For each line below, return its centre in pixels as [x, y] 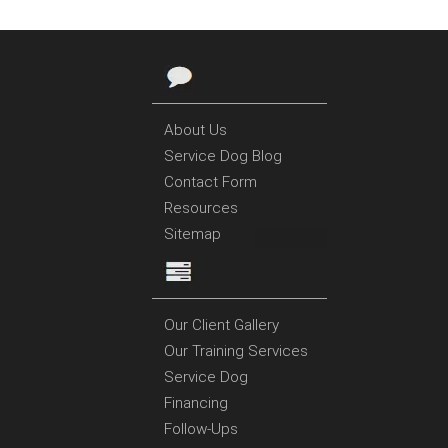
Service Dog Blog [222, 156]
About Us [195, 130]
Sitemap [192, 234]
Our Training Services [235, 351]
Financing [195, 403]
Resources [200, 208]
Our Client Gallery [221, 325]
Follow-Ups [200, 429]
